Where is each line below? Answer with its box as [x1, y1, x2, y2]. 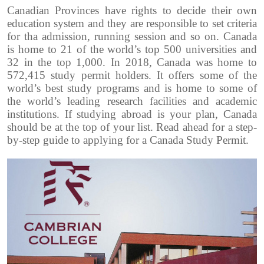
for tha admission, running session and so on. [7, 30, 223, 43]
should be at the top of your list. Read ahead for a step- [7, 121, 257, 134]
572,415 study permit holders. [7, 69, 157, 82]
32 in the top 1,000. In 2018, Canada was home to [7, 56, 257, 69]
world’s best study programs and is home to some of [7, 82, 257, 95]
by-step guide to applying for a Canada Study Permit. [7, 134, 249, 147]
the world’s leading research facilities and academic [7, 95, 257, 108]
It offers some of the [157, 69, 257, 82]
